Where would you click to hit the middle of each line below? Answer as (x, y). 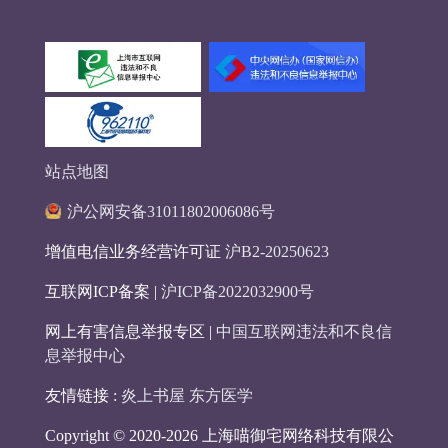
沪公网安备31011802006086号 (170, 212)
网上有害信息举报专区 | (130, 332)
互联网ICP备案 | (102, 292)
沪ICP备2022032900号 (237, 292)
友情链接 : (82, 396)
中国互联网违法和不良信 (303, 332)
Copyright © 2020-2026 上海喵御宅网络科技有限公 (219, 436)
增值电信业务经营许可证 (134, 252)
